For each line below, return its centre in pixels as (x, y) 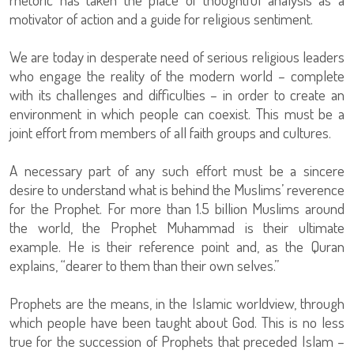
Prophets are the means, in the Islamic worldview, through (177, 303)
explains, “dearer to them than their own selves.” (144, 265)
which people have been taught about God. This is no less (177, 322)
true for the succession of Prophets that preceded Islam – (177, 341)
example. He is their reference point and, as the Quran (177, 247)
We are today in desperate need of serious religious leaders (177, 57)
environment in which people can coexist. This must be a (177, 114)
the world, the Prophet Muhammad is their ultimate (177, 228)
